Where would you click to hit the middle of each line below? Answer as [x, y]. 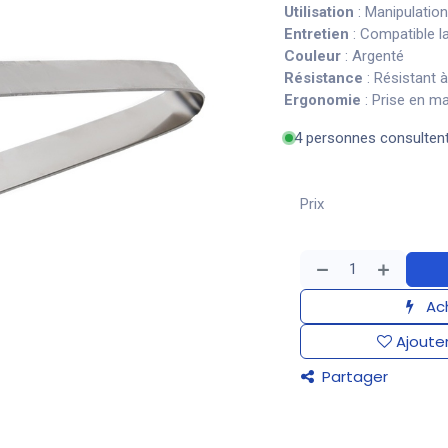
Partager [353, 376]
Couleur [312, 56]
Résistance [323, 78]
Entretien [316, 34]
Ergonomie [322, 100]
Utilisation [319, 12]
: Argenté [372, 56]
